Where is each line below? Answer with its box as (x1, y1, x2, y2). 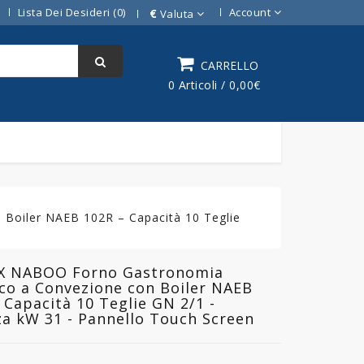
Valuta (159, 6, 194, 21)
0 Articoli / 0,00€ (167, 76, 261, 93)
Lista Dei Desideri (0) (17, 5, 126, 19)
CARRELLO (200, 57, 258, 73)
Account (228, 5, 271, 19)
